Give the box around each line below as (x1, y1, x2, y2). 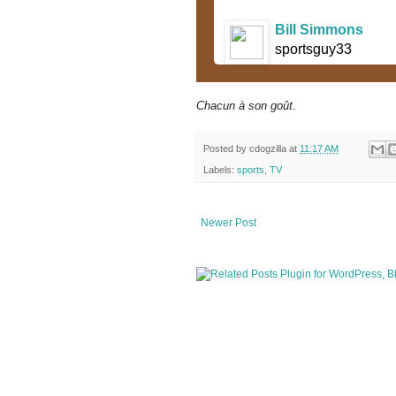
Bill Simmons (275, 21, 363, 37)
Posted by (203, 142, 249, 154)
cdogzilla (249, 142, 286, 154)
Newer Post (201, 217, 256, 230)
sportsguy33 (275, 41, 352, 57)
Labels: (203, 164, 237, 176)
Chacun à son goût (196, 98, 293, 112)
